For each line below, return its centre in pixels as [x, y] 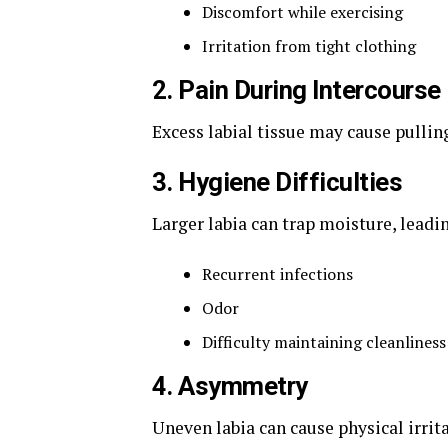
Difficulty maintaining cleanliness [324, 342]
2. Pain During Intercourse [296, 90]
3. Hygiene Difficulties [277, 182]
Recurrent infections [277, 274]
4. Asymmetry [230, 386]
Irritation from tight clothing [309, 46]
